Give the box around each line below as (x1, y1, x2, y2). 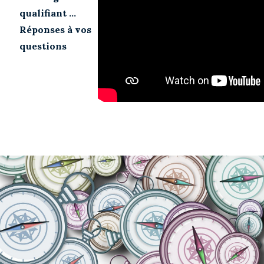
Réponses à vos (19, 23, 91, 35)
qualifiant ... (19, 6, 76, 19)
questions (19, 39, 67, 52)
